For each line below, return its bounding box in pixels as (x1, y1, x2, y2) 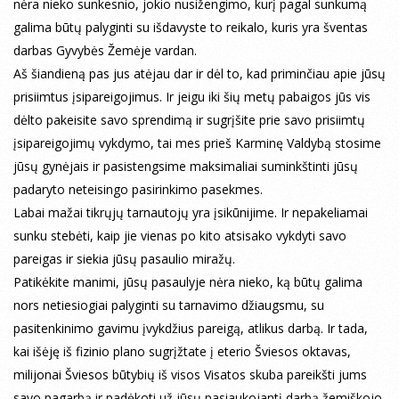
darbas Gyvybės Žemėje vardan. (13, 42, 197, 60)
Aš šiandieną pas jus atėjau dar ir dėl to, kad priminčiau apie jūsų (13, 65, 386, 83)
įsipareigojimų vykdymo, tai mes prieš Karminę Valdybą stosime (13, 134, 381, 152)
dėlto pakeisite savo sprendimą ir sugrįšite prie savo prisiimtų (13, 111, 365, 129)
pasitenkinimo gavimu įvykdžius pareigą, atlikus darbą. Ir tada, (13, 320, 368, 338)
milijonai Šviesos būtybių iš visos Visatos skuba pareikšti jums (13, 366, 367, 384)
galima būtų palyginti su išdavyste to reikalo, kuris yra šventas (13, 19, 368, 37)
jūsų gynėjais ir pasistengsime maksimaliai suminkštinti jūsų (13, 158, 358, 175)
